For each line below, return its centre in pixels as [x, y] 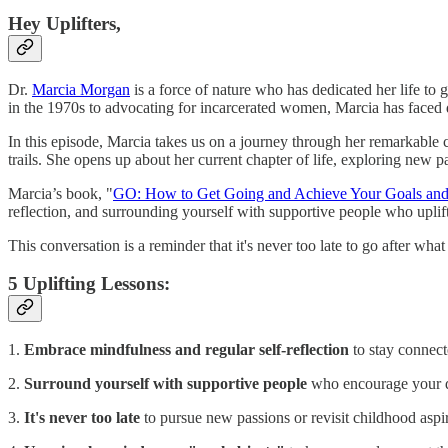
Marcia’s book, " [60, 193]
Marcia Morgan [81, 89]
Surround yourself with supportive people [165, 384]
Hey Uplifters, [64, 23]
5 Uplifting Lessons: [89, 284]
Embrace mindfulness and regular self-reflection [186, 350]
